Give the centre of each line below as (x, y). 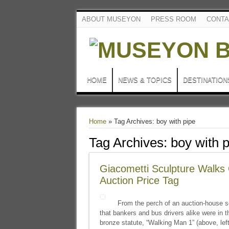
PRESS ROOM (173, 19)
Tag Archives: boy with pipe (154, 121)
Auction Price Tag (139, 180)
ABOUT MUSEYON (111, 19)
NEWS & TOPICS (145, 80)
